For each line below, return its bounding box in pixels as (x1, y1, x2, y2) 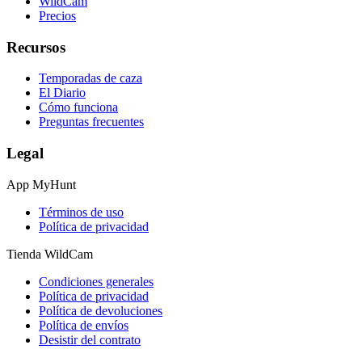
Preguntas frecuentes (39, 115, 144, 129)
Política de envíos (39, 318, 128, 332)
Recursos (6, 38, 65, 56)
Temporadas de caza (39, 71, 142, 86)
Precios (39, 9, 76, 23)
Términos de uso (39, 204, 124, 219)
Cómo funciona (39, 100, 118, 115)
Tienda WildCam (6, 246, 93, 261)
